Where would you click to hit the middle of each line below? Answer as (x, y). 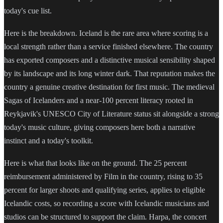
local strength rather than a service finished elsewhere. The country (109, 46)
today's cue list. (28, 10)
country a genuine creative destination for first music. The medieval (109, 87)
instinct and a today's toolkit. (49, 140)
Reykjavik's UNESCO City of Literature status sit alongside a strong (111, 113)
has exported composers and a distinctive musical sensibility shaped (110, 60)
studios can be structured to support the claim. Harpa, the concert (105, 217)
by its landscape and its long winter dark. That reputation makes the (110, 73)
